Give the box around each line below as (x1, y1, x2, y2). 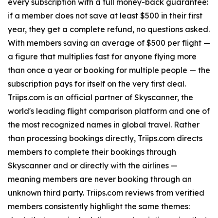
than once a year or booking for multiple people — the (8, 65, 210, 75)
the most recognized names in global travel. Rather (8, 120, 200, 130)
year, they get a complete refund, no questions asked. (8, 24, 210, 35)
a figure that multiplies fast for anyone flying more (8, 52, 197, 62)
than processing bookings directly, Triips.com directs (8, 133, 202, 144)
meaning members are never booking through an (8, 174, 192, 184)
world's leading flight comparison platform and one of (8, 106, 210, 116)
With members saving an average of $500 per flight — (8, 38, 210, 48)
